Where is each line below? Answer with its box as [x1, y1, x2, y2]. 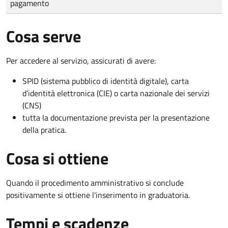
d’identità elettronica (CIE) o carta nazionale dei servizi [22, 87, 210, 99]
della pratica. [22, 123, 66, 136]
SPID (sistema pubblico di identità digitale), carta [22, 74, 189, 87]
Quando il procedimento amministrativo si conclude [6, 176, 184, 189]
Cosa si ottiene [6, 146, 108, 170]
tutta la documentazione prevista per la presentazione [22, 111, 210, 124]
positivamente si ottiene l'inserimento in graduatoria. [6, 188, 190, 201]
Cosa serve [6, 23, 81, 48]
